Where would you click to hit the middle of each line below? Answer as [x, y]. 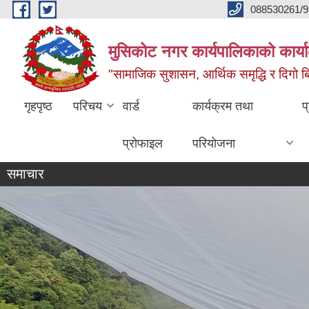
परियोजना [213, 143]
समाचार [26, 174]
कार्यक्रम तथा [222, 106]
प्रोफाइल [143, 143]
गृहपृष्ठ [38, 106]
